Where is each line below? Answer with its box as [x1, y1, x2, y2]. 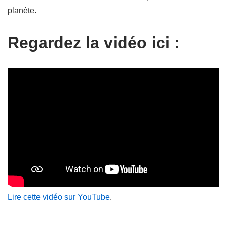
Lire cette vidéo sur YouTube [8, 193, 110, 202]
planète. [8, 6, 36, 15]
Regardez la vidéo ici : [8, 33, 180, 52]
